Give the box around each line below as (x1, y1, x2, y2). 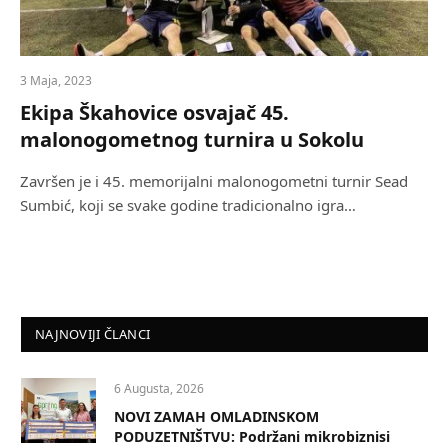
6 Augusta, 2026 (114, 380, 204, 398)
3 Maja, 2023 (20, 72, 92, 90)
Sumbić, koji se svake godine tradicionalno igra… (20, 195, 356, 216)
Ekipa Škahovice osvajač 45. (20, 99, 289, 127)
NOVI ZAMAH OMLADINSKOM (114, 407, 319, 427)
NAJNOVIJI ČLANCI (35, 325, 151, 344)
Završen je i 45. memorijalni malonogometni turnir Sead (20, 171, 408, 192)
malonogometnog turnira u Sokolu (20, 126, 364, 154)
